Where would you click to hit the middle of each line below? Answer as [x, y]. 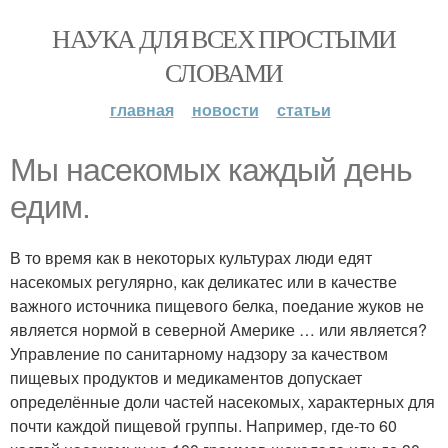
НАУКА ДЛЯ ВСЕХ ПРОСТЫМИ [224, 38]
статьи [303, 109]
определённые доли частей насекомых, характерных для [222, 401]
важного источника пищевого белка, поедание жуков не [217, 305]
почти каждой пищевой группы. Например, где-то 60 [203, 425]
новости [225, 109]
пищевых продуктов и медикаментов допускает [186, 377]
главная [141, 109]
